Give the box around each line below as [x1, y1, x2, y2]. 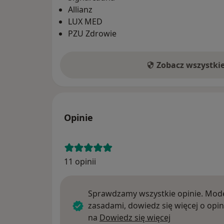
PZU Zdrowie [68, 27, 116, 39]
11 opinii [64, 155, 96, 167]
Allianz [68, 3, 92, 15]
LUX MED [68, 15, 102, 27]
